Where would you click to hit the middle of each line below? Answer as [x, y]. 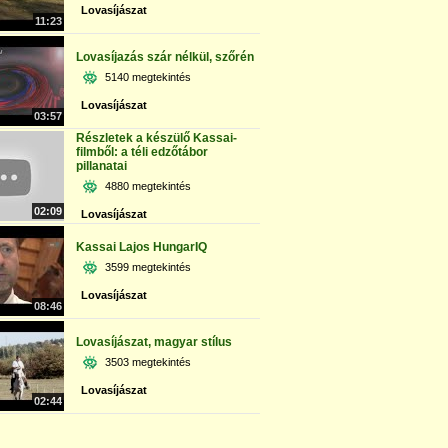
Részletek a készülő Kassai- [156, 138]
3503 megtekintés [148, 362]
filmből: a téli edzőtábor [142, 152]
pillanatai [101, 166]
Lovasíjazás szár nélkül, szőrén [165, 57]
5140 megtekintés [148, 77]
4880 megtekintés [148, 186]
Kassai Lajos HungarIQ [141, 247]
